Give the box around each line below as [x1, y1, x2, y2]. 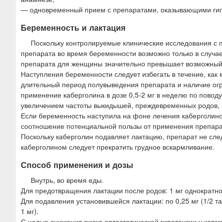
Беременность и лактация [21, 21, 125, 33]
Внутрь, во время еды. [31, 174, 104, 185]
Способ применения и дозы [21, 159, 133, 170]
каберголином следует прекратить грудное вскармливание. [21, 141, 215, 152]
